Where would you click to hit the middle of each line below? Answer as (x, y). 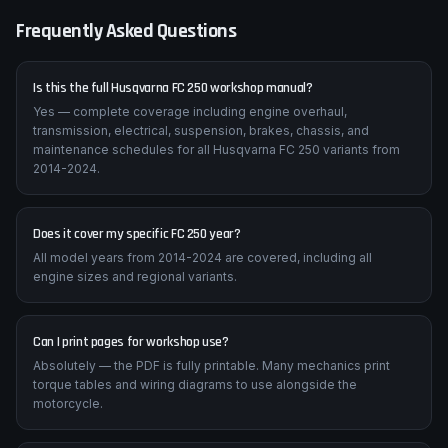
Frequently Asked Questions (126, 86)
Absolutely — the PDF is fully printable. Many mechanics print (211, 420)
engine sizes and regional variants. (135, 331)
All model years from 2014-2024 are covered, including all (202, 312)
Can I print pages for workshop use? (131, 397)
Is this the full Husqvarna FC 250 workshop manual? (173, 143)
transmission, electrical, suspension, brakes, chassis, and (201, 185)
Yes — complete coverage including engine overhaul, (190, 166)
